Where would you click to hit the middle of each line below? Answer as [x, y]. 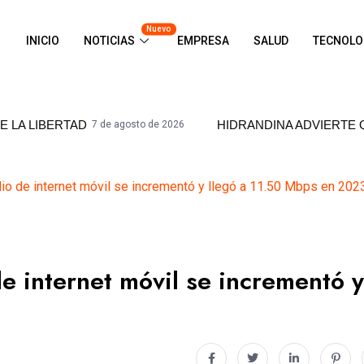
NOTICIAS [109, 40]
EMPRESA [203, 40]
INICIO [42, 40]
